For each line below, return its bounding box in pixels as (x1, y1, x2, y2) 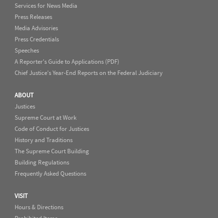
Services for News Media (15, 1, 77, 10)
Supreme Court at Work (15, 113, 76, 122)
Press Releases (15, 13, 52, 21)
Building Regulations (15, 158, 69, 167)
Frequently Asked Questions (15, 169, 86, 178)
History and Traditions (15, 136, 73, 145)
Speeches (15, 46, 39, 55)
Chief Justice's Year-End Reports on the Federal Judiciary (15, 69, 163, 77)
